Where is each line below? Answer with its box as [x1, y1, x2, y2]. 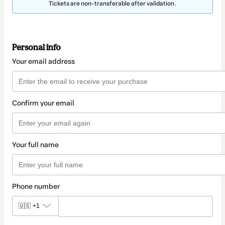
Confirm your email [12, 99, 74, 108]
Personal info [12, 42, 61, 53]
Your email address [12, 57, 75, 66]
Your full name [12, 141, 59, 150]
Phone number [12, 182, 60, 191]
